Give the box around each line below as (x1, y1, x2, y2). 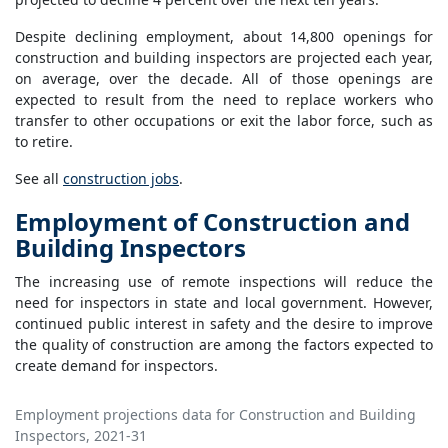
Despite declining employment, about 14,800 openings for (15, 27, 433, 47)
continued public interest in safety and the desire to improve (15, 314, 433, 334)
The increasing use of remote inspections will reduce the (15, 272, 433, 292)
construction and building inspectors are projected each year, (15, 48, 433, 68)
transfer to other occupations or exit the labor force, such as (15, 111, 433, 131)
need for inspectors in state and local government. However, (15, 293, 433, 313)
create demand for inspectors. (15, 356, 218, 376)
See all (15, 169, 63, 189)
